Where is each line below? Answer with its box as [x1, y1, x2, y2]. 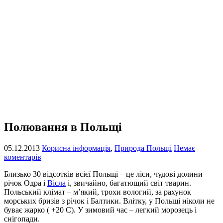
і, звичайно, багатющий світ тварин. [66, 178, 191, 187]
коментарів [4, 152, 41, 161]
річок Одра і [4, 178, 47, 187]
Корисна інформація [42, 143, 111, 152]
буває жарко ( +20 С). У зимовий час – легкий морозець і [4, 205, 197, 214]
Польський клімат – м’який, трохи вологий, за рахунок [4, 187, 191, 196]
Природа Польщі [114, 143, 172, 152]
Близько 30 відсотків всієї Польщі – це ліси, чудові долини [4, 169, 203, 178]
